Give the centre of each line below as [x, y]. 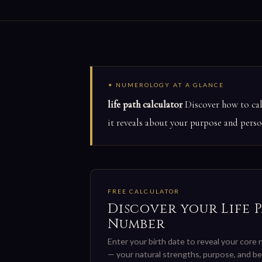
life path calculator [145, 105]
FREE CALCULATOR [143, 192]
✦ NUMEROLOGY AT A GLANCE [166, 85]
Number [136, 224]
